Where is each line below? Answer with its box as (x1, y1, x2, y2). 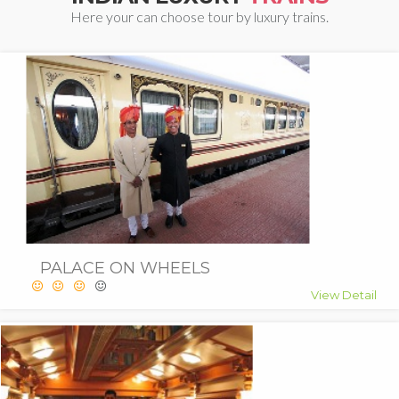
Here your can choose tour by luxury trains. (70, 7, 329, 25)
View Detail (311, 287, 377, 302)
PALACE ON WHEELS (40, 257, 210, 278)
